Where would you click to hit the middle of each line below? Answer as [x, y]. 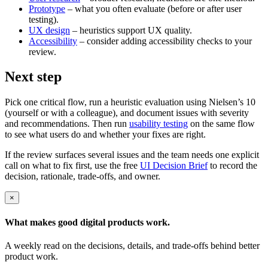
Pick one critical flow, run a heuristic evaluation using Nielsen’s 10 [130, 102]
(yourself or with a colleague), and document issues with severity [127, 113]
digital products [112, 222]
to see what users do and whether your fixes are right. [105, 135]
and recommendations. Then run [67, 124]
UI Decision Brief [174, 166]
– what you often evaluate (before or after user [153, 8]
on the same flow [221, 124]
